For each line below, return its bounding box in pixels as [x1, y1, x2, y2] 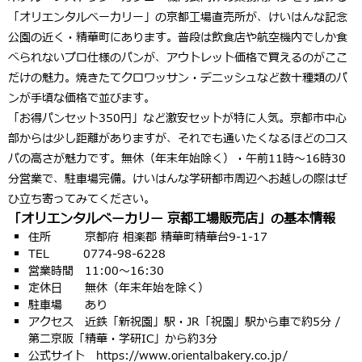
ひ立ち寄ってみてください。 [8, 191, 155, 208]
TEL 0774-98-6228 [28, 246, 166, 263]
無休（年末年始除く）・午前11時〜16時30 [121, 150, 346, 168]
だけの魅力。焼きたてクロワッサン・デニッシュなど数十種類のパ [8, 69, 347, 87]
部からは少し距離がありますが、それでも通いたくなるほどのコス [8, 130, 347, 148]
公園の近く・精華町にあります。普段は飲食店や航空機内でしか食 [8, 29, 347, 47]
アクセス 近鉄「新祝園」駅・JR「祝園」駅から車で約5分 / [28, 314, 340, 331]
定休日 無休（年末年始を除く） [28, 280, 209, 297]
